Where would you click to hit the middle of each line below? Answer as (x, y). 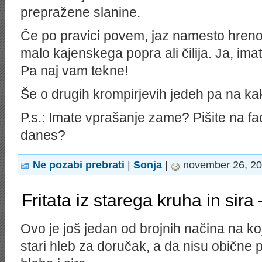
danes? (43, 135)
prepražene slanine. (80, 12)
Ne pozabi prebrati (79, 165)
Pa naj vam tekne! (74, 71)
